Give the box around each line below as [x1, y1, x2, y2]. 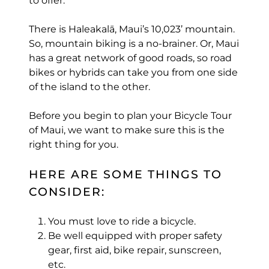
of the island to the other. [28, 80, 150, 92]
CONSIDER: [28, 184, 105, 199]
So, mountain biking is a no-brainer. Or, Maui [28, 37, 239, 49]
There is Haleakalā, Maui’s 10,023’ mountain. [28, 23, 235, 35]
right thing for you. [28, 138, 118, 150]
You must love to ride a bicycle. [47, 216, 196, 228]
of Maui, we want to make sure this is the [28, 124, 225, 136]
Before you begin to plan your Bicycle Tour [28, 109, 232, 121]
